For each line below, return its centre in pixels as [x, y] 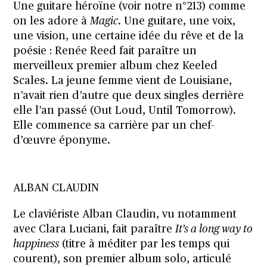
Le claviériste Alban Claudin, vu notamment [125, 214]
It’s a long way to [214, 229]
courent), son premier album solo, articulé [122, 259]
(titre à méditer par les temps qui [145, 244]
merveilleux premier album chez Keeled [116, 66]
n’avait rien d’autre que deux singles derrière [129, 96]
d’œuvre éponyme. [62, 140]
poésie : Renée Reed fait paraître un [105, 51]
